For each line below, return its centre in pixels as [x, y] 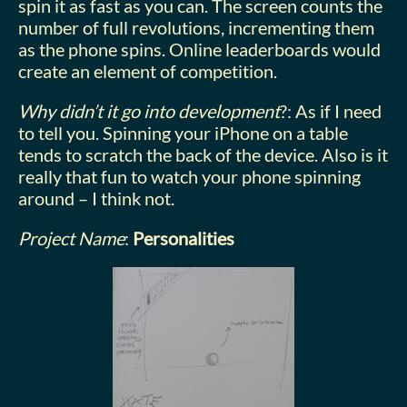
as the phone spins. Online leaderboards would [199, 49]
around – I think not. [96, 198]
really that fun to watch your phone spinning [189, 176]
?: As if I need [331, 110]
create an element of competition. [148, 70]
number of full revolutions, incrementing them [196, 27]
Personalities [184, 238]
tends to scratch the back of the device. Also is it [203, 154]
